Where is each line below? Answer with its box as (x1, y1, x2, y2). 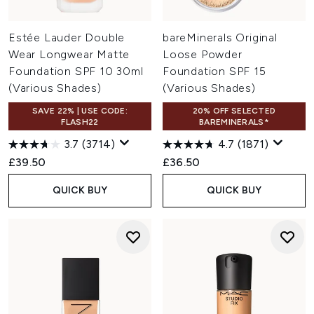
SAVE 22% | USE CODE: (32, 106, 128, 116)
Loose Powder (163, 48, 243, 61)
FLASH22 (61, 117, 99, 127)
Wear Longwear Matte (8, 48, 130, 61)
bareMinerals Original (163, 31, 278, 44)
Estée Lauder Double (8, 31, 125, 44)
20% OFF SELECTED (192, 106, 276, 116)
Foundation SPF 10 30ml (8, 64, 144, 78)
